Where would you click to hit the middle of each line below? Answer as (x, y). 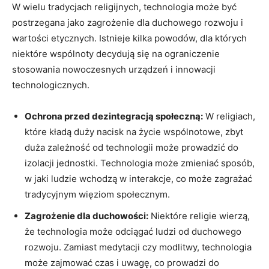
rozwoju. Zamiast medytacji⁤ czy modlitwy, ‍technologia (138, 247)
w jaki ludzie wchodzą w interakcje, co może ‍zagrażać (138, 178)
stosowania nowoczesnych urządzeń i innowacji (114, 69)
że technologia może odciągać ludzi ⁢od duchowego (133, 231)
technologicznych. (51, 85)
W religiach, (229, 116)
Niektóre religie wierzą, (199, 216)
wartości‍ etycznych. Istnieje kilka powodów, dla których (129, 38)
